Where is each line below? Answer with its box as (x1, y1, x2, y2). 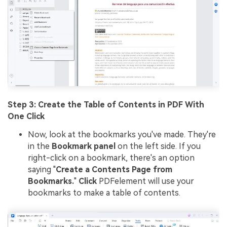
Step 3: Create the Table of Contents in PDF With (8, 100, 204, 110)
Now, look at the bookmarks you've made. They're (28, 130, 216, 140)
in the (28, 141, 52, 152)
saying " (28, 165, 56, 175)
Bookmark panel (52, 141, 116, 152)
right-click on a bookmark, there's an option (28, 153, 195, 163)
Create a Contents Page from (56, 165, 172, 175)
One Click (8, 111, 45, 122)
